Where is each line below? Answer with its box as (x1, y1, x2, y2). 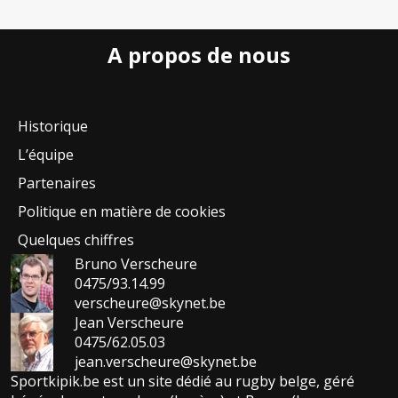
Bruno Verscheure (75, 254, 197, 274)
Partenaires (18, 173, 96, 193)
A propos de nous (107, 40, 291, 69)
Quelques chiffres (18, 230, 134, 250)
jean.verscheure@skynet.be (75, 352, 257, 371)
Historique (18, 116, 88, 136)
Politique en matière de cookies (18, 202, 226, 221)
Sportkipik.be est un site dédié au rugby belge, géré (11, 371, 354, 391)
